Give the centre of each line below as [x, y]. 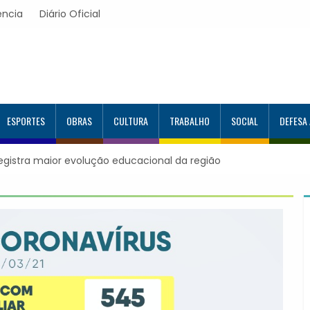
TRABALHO [190, 121]
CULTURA [131, 121]
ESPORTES [26, 121]
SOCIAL [245, 121]
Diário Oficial [70, 14]
